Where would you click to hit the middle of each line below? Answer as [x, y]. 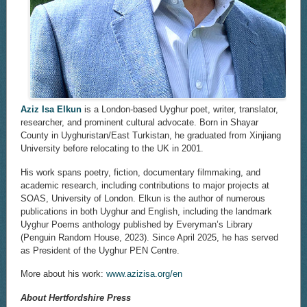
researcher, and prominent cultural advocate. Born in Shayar [139, 123]
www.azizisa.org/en [144, 274]
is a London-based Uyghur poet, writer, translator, [180, 110]
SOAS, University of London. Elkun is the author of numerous [143, 198]
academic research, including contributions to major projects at [145, 185]
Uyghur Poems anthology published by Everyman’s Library [136, 224]
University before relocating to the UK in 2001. [112, 149]
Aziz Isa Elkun [51, 110]
